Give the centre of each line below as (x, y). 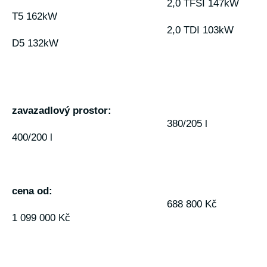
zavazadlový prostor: (62, 111)
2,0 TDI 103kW (200, 30)
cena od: (32, 191)
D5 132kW (35, 43)
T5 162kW (35, 16)
